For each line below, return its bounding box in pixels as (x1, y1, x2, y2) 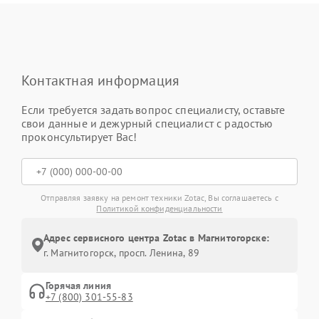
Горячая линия (46, 278, 111, 292)
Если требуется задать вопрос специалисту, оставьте (21, 102, 286, 117)
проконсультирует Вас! (21, 129, 137, 144)
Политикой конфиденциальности (96, 202, 223, 214)
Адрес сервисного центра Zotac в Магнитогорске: (43, 231, 269, 244)
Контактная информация (21, 70, 180, 90)
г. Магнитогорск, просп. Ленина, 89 (43, 246, 200, 259)
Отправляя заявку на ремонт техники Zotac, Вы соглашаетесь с (41, 192, 278, 203)
